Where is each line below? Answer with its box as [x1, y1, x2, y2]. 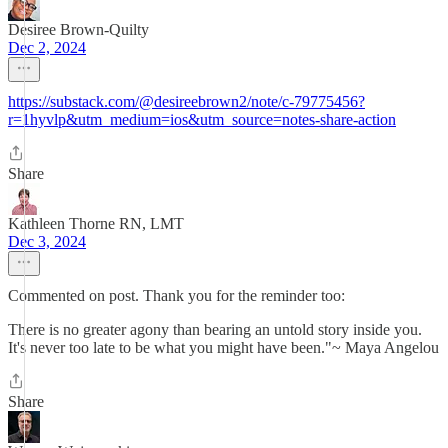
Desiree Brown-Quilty [8, 21, 149, 38]
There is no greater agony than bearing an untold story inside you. [8, 321, 422, 338]
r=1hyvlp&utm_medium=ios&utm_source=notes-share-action [8, 111, 396, 128]
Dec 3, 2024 [8, 233, 86, 250]
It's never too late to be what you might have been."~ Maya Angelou [8, 339, 439, 356]
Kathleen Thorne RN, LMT [8, 215, 184, 232]
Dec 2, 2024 [8, 39, 86, 56]
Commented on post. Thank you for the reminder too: [8, 287, 345, 304]
